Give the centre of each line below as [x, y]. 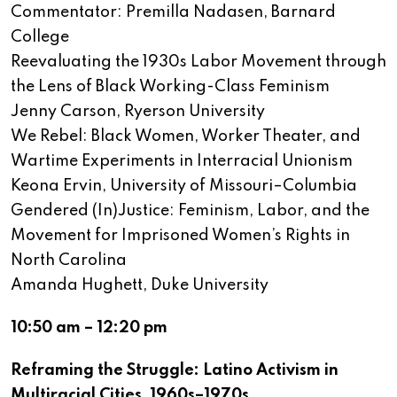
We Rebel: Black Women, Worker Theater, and [186, 137]
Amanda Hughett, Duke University [140, 286]
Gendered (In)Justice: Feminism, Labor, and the [190, 211]
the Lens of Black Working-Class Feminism [170, 87]
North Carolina [69, 261]
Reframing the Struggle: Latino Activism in [175, 371]
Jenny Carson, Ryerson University [138, 112]
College [40, 38]
